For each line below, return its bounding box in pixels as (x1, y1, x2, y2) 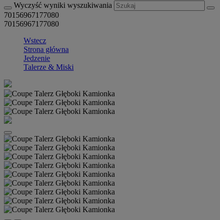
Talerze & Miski (24, 63, 74, 71)
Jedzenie (24, 54, 50, 62)
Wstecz (24, 36, 46, 45)
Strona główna (24, 45, 69, 54)
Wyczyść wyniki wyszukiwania (14, 1, 114, 9)
